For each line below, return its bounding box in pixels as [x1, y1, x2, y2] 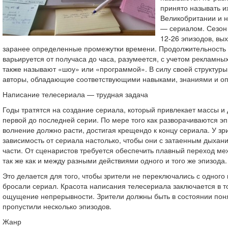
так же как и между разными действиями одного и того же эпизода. [3, 155, 227, 165]
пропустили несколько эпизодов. [3, 201, 111, 211]
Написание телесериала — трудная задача [3, 89, 148, 99]
